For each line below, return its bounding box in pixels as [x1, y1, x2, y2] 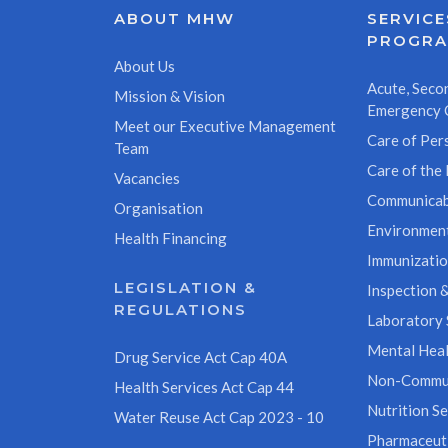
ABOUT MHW [114, 9, 235, 28]
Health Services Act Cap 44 [114, 378, 294, 396]
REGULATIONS [114, 300, 247, 319]
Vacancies [114, 169, 180, 187]
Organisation [114, 199, 203, 217]
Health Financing [114, 229, 227, 247]
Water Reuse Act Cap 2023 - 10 [114, 408, 324, 426]
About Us [114, 57, 175, 75]
